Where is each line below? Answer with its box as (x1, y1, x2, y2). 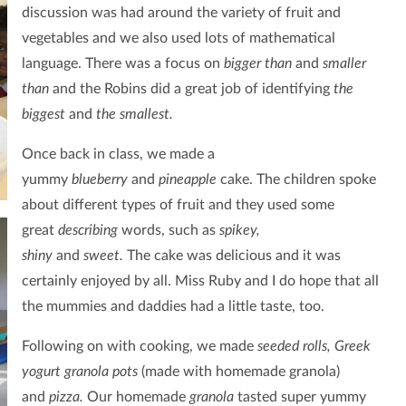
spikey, (218, 223, 260, 238)
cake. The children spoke (219, 172, 376, 188)
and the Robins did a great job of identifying (52, 82, 333, 97)
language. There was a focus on (21, 56, 224, 72)
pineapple (158, 172, 220, 188)
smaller (322, 56, 366, 72)
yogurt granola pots (21, 364, 141, 380)
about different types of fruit (21, 198, 205, 213)
